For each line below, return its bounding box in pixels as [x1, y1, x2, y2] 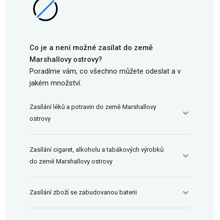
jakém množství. [29, 79, 82, 87]
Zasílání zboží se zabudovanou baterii [29, 189, 137, 196]
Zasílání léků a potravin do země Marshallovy [29, 103, 156, 110]
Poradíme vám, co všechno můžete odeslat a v [29, 67, 181, 76]
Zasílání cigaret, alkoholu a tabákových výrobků [29, 146, 164, 153]
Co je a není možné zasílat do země [29, 43, 153, 52]
